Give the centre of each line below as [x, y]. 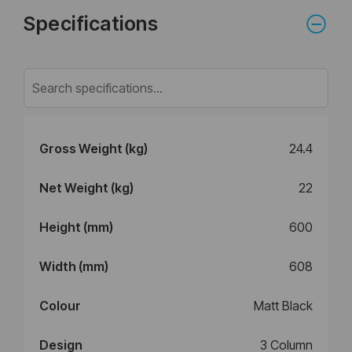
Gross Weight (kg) [93, 149]
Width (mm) [74, 267]
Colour [60, 306]
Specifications [91, 24]
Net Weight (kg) [86, 188]
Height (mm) [76, 227]
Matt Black [283, 306]
